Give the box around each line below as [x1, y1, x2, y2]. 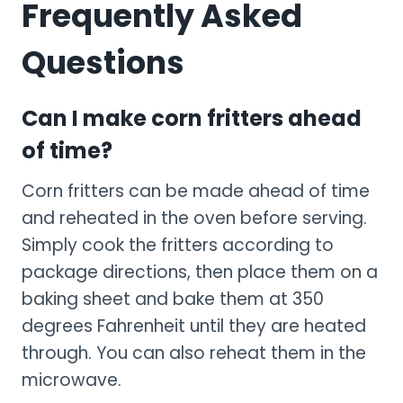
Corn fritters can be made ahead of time [22, 178, 370, 203]
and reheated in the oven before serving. [22, 205, 367, 230]
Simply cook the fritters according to [22, 232, 334, 257]
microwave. [22, 367, 121, 392]
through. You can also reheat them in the [22, 340, 366, 365]
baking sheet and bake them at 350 [22, 286, 324, 311]
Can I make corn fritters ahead [22, 103, 362, 133]
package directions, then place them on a [22, 259, 378, 284]
